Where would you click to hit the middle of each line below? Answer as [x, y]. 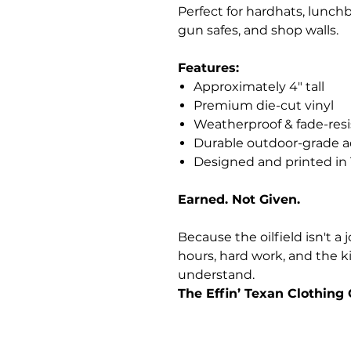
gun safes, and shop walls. [258, 30]
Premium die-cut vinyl [264, 105]
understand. [216, 274]
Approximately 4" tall [259, 86]
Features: [208, 67]
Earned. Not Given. [239, 199]
